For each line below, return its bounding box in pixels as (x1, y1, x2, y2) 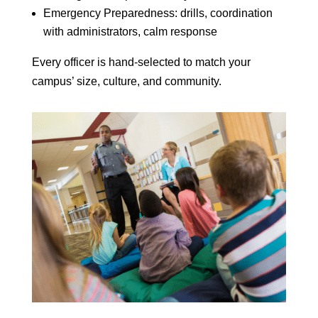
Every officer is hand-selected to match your (31, 55, 251, 68)
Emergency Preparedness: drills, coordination (43, 6, 273, 19)
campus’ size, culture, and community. (31, 75, 221, 87)
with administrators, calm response (43, 25, 217, 38)
